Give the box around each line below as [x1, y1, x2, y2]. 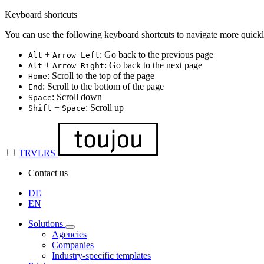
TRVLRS [19, 147, 55, 158]
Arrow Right [52, 61, 104, 70]
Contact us [28, 167, 68, 178]
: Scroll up [85, 103, 124, 113]
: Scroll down [52, 92, 102, 102]
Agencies [52, 229, 87, 239]
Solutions [28, 218, 63, 229]
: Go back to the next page [104, 60, 202, 70]
